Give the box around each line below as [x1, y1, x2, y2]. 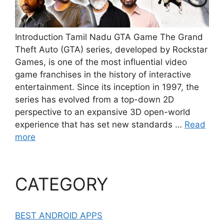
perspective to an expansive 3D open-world [15, 106, 190, 117]
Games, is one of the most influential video [15, 56, 187, 67]
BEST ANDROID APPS [15, 210, 102, 220]
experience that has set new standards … [15, 119, 184, 129]
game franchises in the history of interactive [15, 69, 191, 79]
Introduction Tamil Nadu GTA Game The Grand [15, 31, 203, 42]
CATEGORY [15, 173, 108, 194]
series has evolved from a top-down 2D [15, 94, 174, 104]
